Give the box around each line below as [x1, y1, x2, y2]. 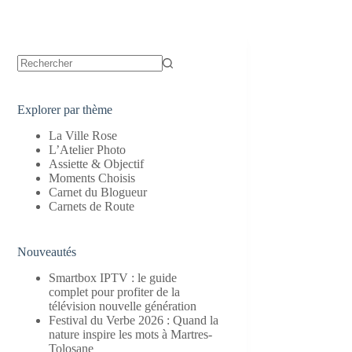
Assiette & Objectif [49, 156, 145, 170]
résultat [16, 85, 53, 98]
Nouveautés [17, 244, 77, 258]
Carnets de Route [49, 199, 135, 213]
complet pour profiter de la [49, 284, 181, 299]
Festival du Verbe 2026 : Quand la [49, 313, 219, 327]
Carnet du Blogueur [49, 185, 148, 199]
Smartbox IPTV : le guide [49, 270, 178, 284]
